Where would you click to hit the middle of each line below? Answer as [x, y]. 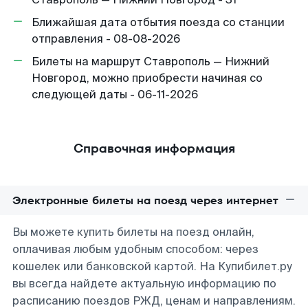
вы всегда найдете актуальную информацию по [144, 284]
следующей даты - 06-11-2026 [115, 95]
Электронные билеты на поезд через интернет [145, 200]
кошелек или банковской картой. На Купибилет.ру [152, 266]
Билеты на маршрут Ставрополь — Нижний [151, 62]
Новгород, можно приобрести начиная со [147, 78]
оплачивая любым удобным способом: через [135, 249]
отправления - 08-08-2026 [106, 39]
